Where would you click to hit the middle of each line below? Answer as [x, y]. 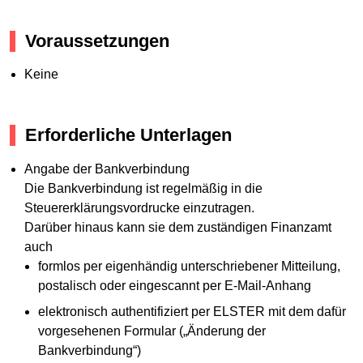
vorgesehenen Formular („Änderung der [152, 331]
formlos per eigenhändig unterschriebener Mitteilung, [190, 266]
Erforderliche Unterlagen [128, 135]
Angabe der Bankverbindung [107, 169]
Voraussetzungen [97, 41]
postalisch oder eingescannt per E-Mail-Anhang [175, 285]
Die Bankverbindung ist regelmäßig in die [143, 188]
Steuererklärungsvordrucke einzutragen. [139, 207]
